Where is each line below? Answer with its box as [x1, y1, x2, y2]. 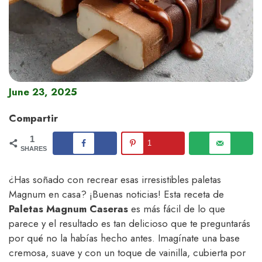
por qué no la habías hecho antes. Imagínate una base [9, 231, 240, 246]
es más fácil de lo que [128, 202, 225, 216]
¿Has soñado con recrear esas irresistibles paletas [9, 173, 221, 187]
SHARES [20, 145, 47, 152]
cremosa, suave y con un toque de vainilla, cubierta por [9, 246, 246, 260]
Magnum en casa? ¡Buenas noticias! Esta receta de [9, 187, 224, 202]
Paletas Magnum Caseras [9, 202, 128, 216]
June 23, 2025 [9, 85, 77, 99]
